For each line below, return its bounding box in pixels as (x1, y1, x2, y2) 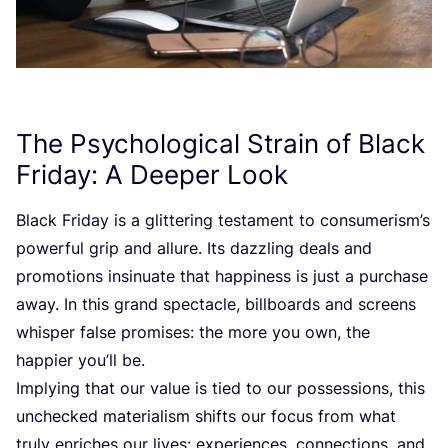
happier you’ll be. (16, 350, 145, 371)
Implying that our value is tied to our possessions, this (16, 378, 425, 399)
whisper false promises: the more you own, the (16, 322, 370, 343)
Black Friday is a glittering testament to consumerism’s (16, 210, 430, 231)
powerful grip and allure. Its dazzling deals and (16, 238, 372, 259)
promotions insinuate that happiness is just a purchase (16, 266, 428, 287)
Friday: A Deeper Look (16, 159, 288, 191)
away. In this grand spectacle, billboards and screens (16, 294, 416, 315)
